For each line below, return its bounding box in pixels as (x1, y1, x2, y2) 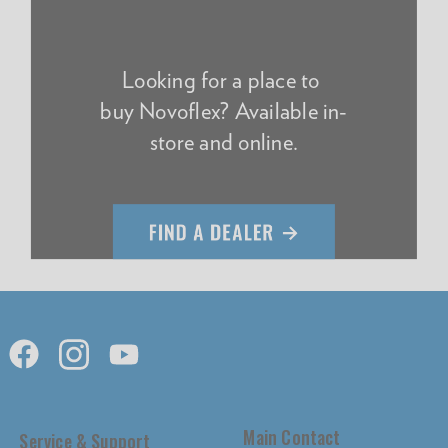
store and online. (149, 128, 299, 156)
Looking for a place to (122, 66, 326, 94)
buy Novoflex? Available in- (100, 97, 348, 125)
